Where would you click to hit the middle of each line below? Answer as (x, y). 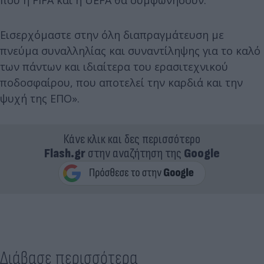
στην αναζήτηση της (135, 154)
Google (202, 154)
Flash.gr (65, 154)
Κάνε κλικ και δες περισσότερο (132, 139)
